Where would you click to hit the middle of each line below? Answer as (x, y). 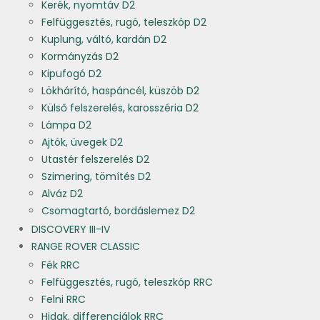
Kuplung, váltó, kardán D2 (104, 40)
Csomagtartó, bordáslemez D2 (118, 211)
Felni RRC (64, 300)
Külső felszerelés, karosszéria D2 (120, 108)
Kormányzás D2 (80, 57)
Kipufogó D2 (71, 74)
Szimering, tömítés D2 (96, 177)
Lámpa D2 (66, 125)
